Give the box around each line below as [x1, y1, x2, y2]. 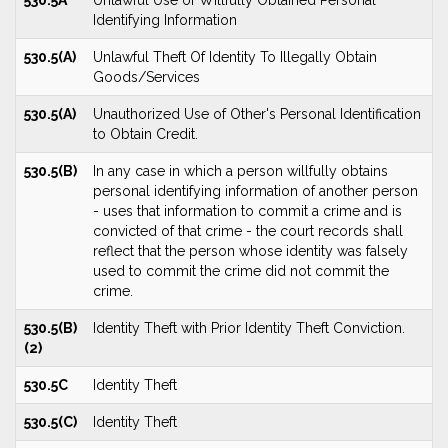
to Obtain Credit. [93, 126, 198, 142]
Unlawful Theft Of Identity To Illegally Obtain [93, 49, 377, 65]
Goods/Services [93, 69, 200, 85]
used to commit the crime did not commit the [93, 263, 389, 279]
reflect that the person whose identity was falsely [93, 243, 408, 259]
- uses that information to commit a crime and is [93, 203, 402, 219]
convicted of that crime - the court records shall [93, 223, 403, 239]
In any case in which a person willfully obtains [93, 163, 388, 179]
